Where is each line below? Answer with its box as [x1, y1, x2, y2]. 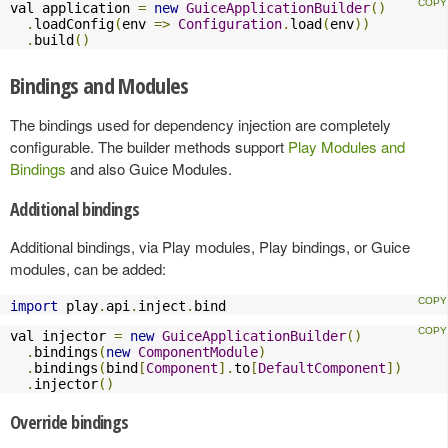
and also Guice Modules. [66, 157, 232, 179]
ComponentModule [138, 343, 258, 360]
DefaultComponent [258, 359, 386, 376]
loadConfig [34, 15, 114, 32]
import [10, 297, 58, 314]
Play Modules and [288, 135, 405, 157]
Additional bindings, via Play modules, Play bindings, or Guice [10, 235, 410, 257]
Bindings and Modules [10, 69, 189, 100]
